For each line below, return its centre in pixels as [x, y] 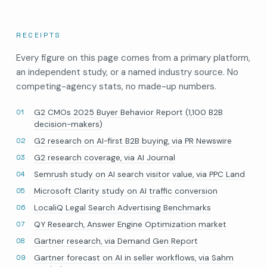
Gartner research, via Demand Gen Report [116, 241]
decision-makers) [68, 124]
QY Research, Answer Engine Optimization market [130, 224]
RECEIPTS [38, 35]
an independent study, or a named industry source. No [127, 72]
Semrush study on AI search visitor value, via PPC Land [139, 174]
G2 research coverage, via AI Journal [104, 157]
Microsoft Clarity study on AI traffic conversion [125, 191]
